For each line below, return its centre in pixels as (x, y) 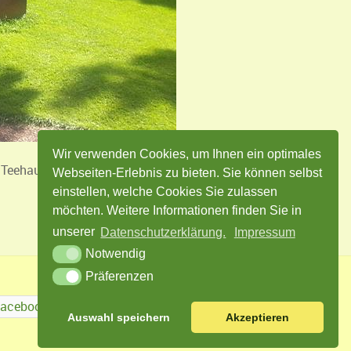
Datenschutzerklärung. (163, 232)
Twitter (94, 307)
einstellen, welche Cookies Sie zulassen (165, 192)
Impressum (264, 232)
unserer (76, 232)
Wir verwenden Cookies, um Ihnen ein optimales (187, 154)
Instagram (168, 307)
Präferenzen (119, 276)
